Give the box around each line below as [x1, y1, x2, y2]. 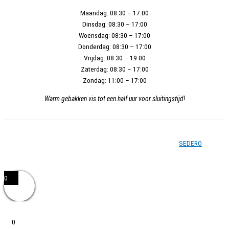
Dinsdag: [82, 20, 107, 29]
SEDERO [179, 139, 202, 147]
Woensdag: [79, 31, 110, 40]
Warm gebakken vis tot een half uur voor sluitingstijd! [44, 95, 185, 103]
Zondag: [82, 76, 106, 85]
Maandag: [80, 9, 108, 17]
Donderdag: [78, 42, 111, 51]
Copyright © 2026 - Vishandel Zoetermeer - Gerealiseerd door [4, 139, 179, 147]
